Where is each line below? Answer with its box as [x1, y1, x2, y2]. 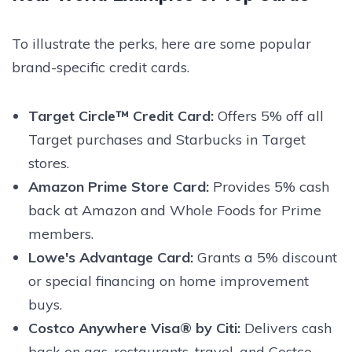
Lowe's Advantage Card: [27, 247, 193, 266]
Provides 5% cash [208, 177, 329, 196]
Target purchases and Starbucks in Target [27, 130, 306, 148]
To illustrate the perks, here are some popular [12, 34, 311, 53]
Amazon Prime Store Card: [27, 177, 209, 196]
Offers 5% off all [213, 106, 324, 125]
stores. [27, 153, 69, 172]
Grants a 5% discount [192, 247, 337, 266]
